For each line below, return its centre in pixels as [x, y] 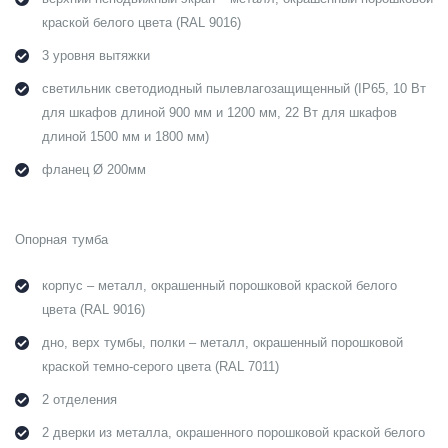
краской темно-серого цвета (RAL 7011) [160, 367]
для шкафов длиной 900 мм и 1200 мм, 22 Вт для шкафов [219, 113]
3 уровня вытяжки [96, 56]
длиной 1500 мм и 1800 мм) [125, 137]
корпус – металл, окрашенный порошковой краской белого [219, 286]
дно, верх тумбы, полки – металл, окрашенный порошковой [222, 343]
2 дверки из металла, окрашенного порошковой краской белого [233, 433]
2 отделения [79, 400]
